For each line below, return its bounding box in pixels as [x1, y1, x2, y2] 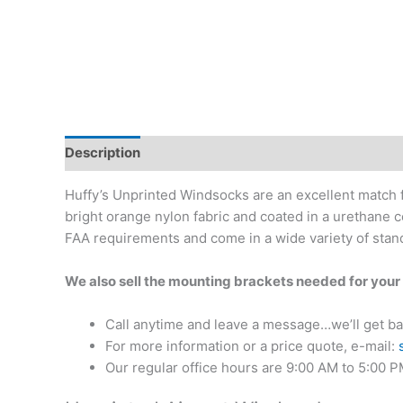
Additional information [157, 144, 305, 162]
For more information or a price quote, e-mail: [105, 336, 399, 354]
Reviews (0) [322, 144, 400, 162]
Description [65, 144, 140, 162]
